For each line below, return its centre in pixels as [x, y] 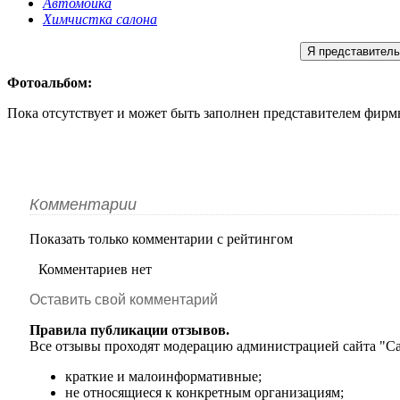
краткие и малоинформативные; [163, 376]
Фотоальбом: [50, 83]
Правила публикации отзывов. [129, 330]
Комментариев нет [95, 269]
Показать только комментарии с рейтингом [161, 239]
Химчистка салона [100, 19]
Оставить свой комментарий [124, 300]
